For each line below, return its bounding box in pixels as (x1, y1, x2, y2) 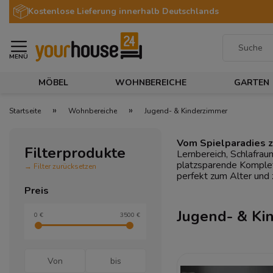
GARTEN (234, 77, 270, 88)
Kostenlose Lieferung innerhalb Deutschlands (28, 5, 219, 17)
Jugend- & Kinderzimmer (144, 106, 227, 116)
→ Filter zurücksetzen (24, 161, 96, 171)
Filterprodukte (24, 143, 126, 163)
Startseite (9, 106, 41, 116)
